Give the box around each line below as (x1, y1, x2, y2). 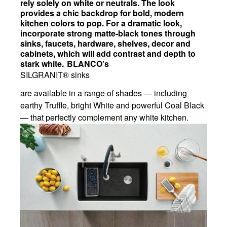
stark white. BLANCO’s (20, 58, 109, 70)
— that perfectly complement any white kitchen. (20, 111, 188, 124)
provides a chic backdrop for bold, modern (20, 7, 184, 19)
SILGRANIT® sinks (20, 69, 90, 81)
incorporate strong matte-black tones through (20, 27, 196, 40)
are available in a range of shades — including (20, 87, 187, 99)
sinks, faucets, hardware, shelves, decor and (20, 37, 191, 50)
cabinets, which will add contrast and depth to (20, 48, 196, 60)
